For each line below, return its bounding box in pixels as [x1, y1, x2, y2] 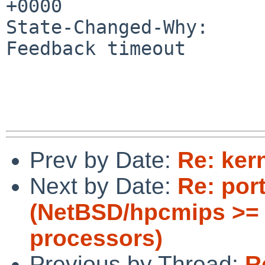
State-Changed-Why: [6, 16, 208, 38]
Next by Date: [30, 173, 177, 199]
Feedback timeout [6, 37, 186, 59]
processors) [30, 225, 163, 251]
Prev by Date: [30, 147, 177, 173]
